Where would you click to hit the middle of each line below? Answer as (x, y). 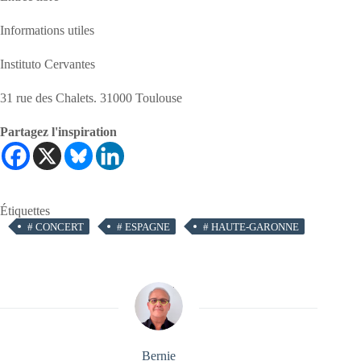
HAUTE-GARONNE (254, 227)
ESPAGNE (146, 227)
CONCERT (58, 227)
